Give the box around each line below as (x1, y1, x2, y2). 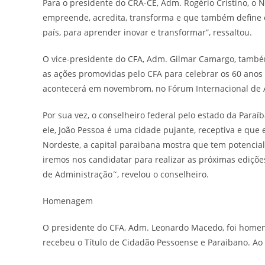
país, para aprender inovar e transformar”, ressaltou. (43, 26, 252, 38)
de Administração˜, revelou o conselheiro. (43, 168, 209, 180)
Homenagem (43, 195, 93, 206)
